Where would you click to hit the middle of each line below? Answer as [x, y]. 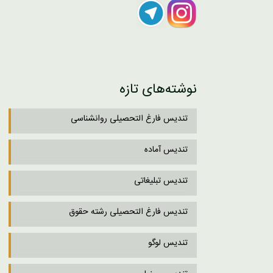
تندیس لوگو [168, 243]
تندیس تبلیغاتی [161, 181]
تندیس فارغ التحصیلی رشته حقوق [128, 212]
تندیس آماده [166, 150]
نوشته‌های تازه [158, 89]
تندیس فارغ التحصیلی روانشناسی [129, 119]
